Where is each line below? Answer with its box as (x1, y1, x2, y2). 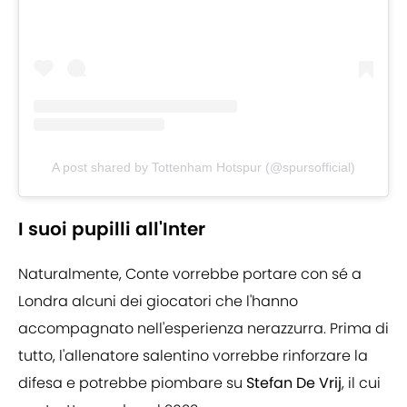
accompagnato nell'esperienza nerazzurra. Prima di (18, 318, 389, 340)
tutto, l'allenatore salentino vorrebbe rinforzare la (18, 345, 368, 367)
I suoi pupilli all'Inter (18, 216, 205, 243)
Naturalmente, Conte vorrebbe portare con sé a (18, 263, 362, 285)
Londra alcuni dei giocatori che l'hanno (18, 291, 298, 313)
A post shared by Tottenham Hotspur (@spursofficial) (52, 160, 355, 175)
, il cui (342, 372, 381, 394)
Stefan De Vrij (246, 372, 342, 394)
